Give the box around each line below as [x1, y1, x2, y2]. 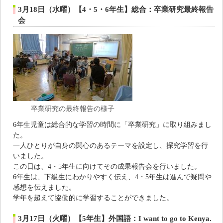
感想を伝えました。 [13, 183, 76, 192]
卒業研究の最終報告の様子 [31, 105, 114, 113]
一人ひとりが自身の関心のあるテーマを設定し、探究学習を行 [13, 141, 208, 150]
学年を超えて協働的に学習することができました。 [13, 194, 173, 202]
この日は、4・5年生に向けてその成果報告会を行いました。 [13, 162, 201, 171]
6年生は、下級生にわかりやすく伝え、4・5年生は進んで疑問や [13, 173, 212, 181]
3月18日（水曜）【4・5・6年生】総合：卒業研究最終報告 [18, 5, 214, 14]
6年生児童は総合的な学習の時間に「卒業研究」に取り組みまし [13, 120, 212, 129]
